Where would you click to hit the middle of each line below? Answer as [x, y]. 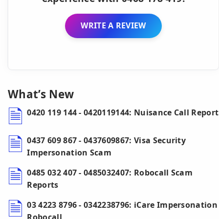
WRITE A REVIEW [113, 26]
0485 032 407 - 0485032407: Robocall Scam [110, 173]
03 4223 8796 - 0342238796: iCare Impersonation [122, 205]
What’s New [41, 94]
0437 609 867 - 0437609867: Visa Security [107, 141]
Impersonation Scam [69, 153]
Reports [43, 185]
